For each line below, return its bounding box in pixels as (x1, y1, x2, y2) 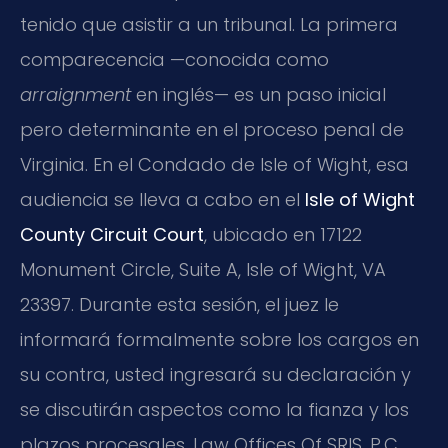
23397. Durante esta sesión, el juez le (20, 292, 339, 318)
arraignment (20, 82, 131, 108)
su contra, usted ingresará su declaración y (20, 362, 411, 388)
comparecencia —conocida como (20, 47, 329, 73)
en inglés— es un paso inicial (131, 82, 386, 108)
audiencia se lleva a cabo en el (20, 187, 305, 213)
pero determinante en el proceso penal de (20, 117, 404, 143)
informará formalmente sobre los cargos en (20, 327, 419, 353)
